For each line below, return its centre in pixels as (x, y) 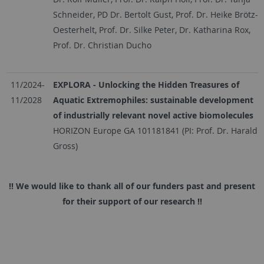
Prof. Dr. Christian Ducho (102, 45)
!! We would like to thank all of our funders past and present (132, 186)
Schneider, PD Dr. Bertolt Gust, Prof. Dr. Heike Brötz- (155, 14)
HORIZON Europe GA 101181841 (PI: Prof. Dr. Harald (155, 131)
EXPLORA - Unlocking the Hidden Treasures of (146, 85)
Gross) (65, 146)
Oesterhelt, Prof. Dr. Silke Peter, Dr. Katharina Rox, (151, 30)
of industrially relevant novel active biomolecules (154, 115)
